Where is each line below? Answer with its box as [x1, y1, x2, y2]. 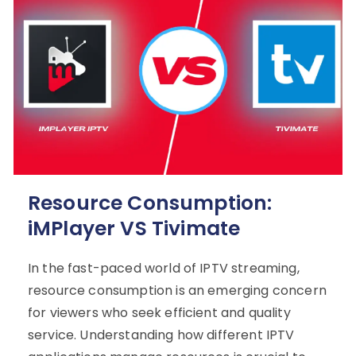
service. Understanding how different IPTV [28, 325, 295, 344]
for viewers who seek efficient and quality [28, 303, 291, 322]
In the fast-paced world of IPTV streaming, [28, 258, 300, 277]
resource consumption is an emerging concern [28, 281, 327, 300]
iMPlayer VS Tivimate [28, 214, 241, 242]
